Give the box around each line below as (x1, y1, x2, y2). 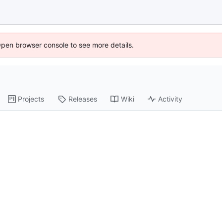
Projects (18, 95, 45, 104)
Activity (158, 95, 183, 104)
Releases (68, 95, 98, 104)
